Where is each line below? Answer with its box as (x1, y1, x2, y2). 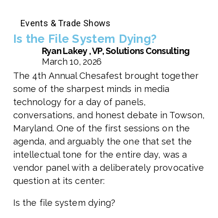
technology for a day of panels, (13, 97, 145, 108)
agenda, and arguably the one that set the (13, 136, 192, 147)
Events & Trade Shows (20, 18, 111, 29)
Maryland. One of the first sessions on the (13, 123, 190, 134)
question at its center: (13, 176, 105, 186)
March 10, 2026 (41, 56, 102, 67)
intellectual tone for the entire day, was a (13, 149, 187, 160)
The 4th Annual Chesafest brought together (13, 71, 199, 81)
